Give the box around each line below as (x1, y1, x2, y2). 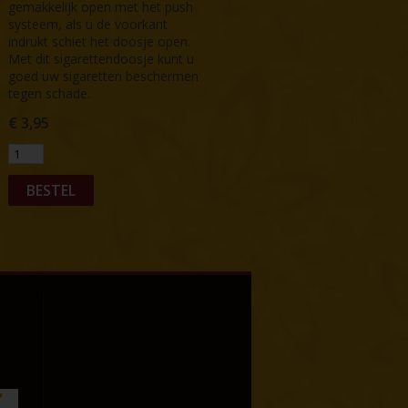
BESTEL (26, 179, 76, 200)
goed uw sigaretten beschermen (8, 66, 199, 85)
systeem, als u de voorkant (8, 15, 168, 33)
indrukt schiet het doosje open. (8, 32, 191, 50)
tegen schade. (8, 84, 91, 102)
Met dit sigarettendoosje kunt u (8, 49, 195, 67)
